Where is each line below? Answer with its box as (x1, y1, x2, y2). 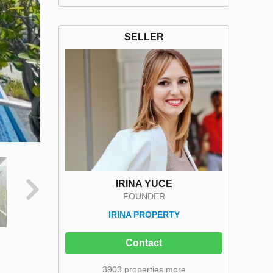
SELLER (124, 31, 164, 42)
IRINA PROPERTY (108, 209, 180, 219)
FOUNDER (122, 191, 165, 201)
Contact (126, 237, 162, 248)
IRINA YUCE (115, 178, 172, 189)
